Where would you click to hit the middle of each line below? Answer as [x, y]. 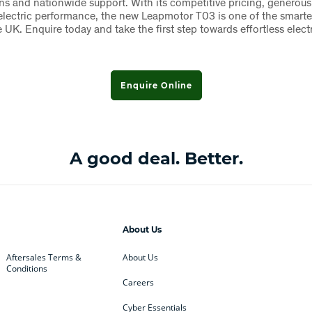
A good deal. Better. [156, 159]
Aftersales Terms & [44, 258]
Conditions [27, 269]
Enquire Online [156, 86]
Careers [138, 283]
